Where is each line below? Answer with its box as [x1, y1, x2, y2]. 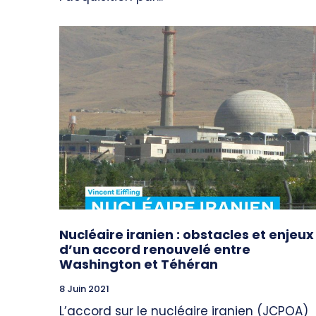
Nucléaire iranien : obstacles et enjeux [59, 226, 314, 244]
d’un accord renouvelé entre [59, 241, 250, 259]
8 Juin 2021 [59, 282, 109, 296]
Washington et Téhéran [59, 255, 218, 274]
